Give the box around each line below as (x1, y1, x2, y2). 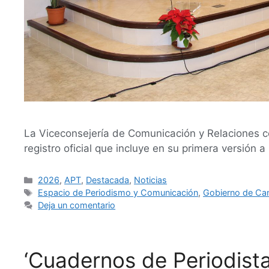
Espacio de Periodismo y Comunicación (38, 187, 199, 198)
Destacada (86, 175, 130, 186)
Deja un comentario (38, 200, 116, 211)
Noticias (134, 175, 168, 186)
